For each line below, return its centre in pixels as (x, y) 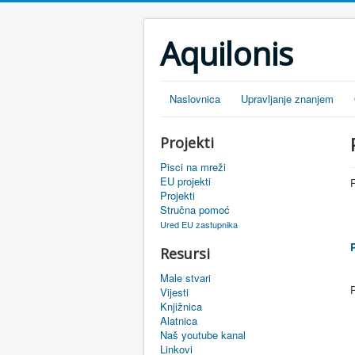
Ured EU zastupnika (199, 224)
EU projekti (185, 181)
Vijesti (174, 292)
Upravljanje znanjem (287, 99)
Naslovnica (195, 99)
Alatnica (179, 321)
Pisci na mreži (193, 167)
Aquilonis (227, 53)
